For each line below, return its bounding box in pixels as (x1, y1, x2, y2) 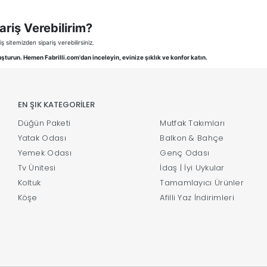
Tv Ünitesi (17, 162, 56, 174)
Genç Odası (160, 147, 210, 159)
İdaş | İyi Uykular (160, 162, 225, 174)
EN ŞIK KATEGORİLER (17, 99, 95, 111)
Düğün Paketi (17, 117, 71, 129)
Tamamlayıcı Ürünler (160, 177, 244, 189)
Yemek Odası (17, 147, 72, 159)
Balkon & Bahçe (160, 132, 224, 144)
